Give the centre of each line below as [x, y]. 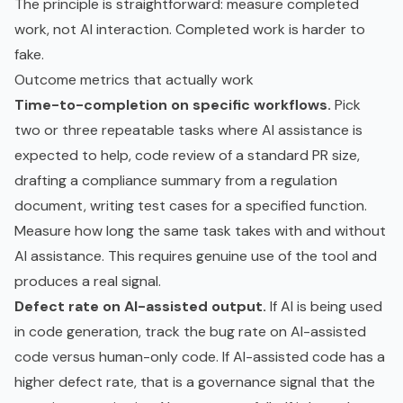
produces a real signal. [88, 281]
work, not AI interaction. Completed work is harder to [190, 29]
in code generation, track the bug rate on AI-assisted [190, 331]
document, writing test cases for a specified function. [191, 205]
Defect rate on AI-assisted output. [140, 306]
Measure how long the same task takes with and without [200, 230]
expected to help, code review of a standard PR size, [187, 155]
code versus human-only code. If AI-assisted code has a [200, 356]
